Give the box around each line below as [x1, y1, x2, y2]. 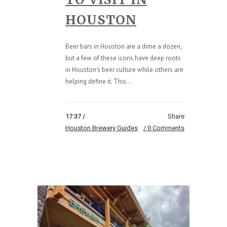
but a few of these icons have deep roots [65, 53, 181, 62]
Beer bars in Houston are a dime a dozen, [65, 42, 181, 51]
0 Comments [147, 124, 184, 132]
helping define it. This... [65, 77, 132, 86]
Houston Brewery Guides [65, 124, 138, 132]
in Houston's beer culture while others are [65, 65, 183, 74]
